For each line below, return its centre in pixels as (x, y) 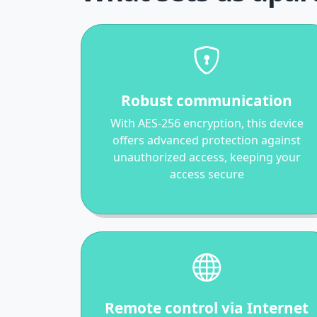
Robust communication (207, 100)
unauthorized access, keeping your (207, 157)
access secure (207, 174)
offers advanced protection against (207, 140)
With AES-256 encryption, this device (207, 123)
